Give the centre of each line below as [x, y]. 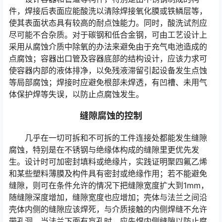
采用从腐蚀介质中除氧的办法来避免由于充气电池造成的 [108, 47]
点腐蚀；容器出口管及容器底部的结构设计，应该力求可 [108, 59]
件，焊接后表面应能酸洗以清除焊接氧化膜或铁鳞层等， [108, 11]
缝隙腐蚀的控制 [111, 116]
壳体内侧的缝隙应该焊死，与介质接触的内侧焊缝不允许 [108, 209]
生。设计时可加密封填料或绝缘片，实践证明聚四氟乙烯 [108, 162]
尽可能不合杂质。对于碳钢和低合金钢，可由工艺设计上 [108, 35]
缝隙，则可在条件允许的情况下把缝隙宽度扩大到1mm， [109, 186]
